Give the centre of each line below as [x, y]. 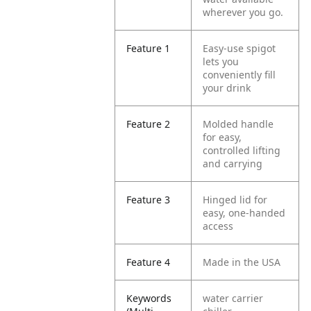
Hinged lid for [235, 200]
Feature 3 [149, 200]
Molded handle [238, 124]
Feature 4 [149, 262]
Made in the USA [242, 262]
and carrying [233, 163]
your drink [227, 88]
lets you [221, 61]
